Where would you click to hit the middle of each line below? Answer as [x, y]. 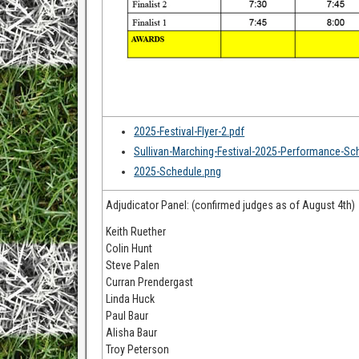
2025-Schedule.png [178, 171]
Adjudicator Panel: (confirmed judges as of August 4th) [231, 205]
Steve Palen [133, 265]
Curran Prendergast [150, 282]
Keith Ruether [136, 232]
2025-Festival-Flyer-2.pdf [190, 131]
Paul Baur [127, 316]
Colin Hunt [129, 248]
